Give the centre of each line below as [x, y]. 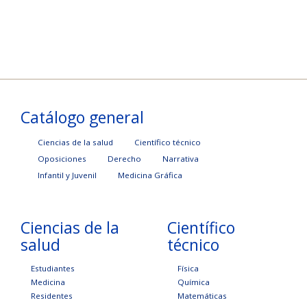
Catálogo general [82, 118]
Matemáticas [202, 296]
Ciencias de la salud [75, 143]
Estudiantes [53, 269]
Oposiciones [62, 159]
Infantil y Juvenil [67, 175]
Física [188, 269]
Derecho [124, 159]
